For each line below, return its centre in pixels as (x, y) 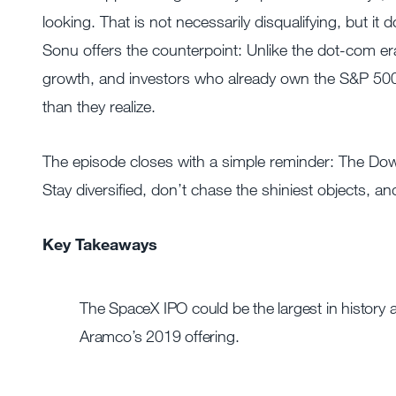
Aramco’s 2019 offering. (160, 336)
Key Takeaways (100, 244)
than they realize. (99, 106)
